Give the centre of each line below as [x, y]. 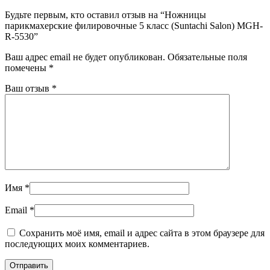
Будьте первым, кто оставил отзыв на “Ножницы [105, 15]
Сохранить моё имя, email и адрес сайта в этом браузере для [142, 233]
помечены [27, 68]
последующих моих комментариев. [77, 244]
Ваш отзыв [28, 89]
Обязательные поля [207, 57]
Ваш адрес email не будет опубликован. [85, 57]
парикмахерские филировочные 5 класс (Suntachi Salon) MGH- [134, 26]
